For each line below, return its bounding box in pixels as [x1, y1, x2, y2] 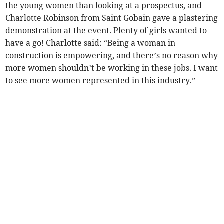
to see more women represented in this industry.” [5, 75, 196, 86]
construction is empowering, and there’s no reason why [5, 50, 218, 61]
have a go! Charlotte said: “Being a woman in [5, 38, 176, 48]
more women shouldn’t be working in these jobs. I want [5, 63, 218, 73]
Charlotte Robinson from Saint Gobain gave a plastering [5, 13, 218, 23]
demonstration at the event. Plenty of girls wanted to [5, 25, 207, 36]
